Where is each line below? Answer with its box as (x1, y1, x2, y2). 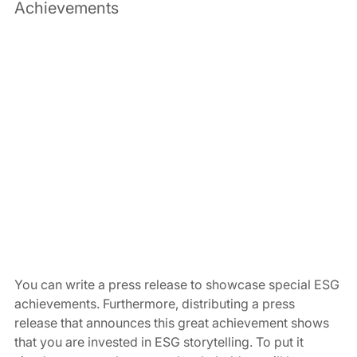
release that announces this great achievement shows (14, 315, 332, 331)
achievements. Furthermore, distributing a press (14, 296, 298, 312)
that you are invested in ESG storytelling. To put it (14, 334, 307, 351)
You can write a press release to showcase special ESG (14, 277, 343, 293)
